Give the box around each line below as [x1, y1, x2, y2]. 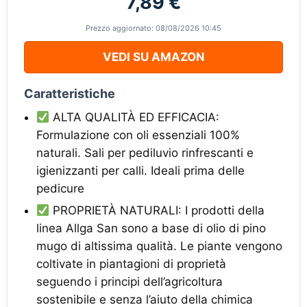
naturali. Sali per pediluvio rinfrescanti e [36, 146, 254, 160]
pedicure [36, 182, 84, 195]
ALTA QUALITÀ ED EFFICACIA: [49, 110, 220, 124]
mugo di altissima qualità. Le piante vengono [36, 239, 282, 253]
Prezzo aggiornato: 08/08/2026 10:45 [86, 23, 221, 33]
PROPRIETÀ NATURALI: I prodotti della [49, 204, 265, 217]
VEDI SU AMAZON [102, 50, 205, 64]
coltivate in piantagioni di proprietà [36, 257, 226, 271]
